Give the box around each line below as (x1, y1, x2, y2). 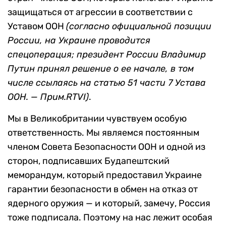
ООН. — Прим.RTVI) (8, 91, 89, 103)
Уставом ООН (8, 21, 66, 32)
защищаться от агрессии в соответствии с (8, 7, 193, 18)
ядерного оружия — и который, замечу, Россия (8, 198, 210, 209)
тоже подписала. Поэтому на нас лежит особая (8, 212, 212, 223)
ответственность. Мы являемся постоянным (8, 127, 199, 139)
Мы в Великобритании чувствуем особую (8, 113, 187, 125)
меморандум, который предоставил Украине (8, 169, 202, 181)
